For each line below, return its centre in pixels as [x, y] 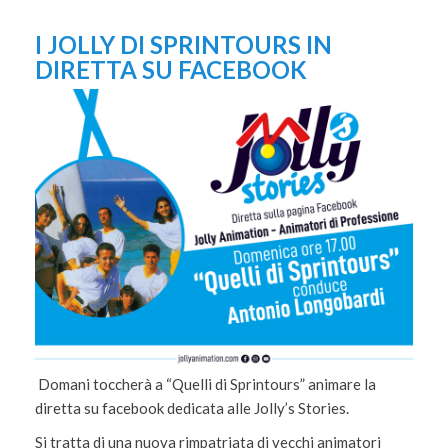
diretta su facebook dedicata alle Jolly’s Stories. [192, 408]
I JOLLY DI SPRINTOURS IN [183, 44]
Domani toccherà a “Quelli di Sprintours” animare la [205, 384]
